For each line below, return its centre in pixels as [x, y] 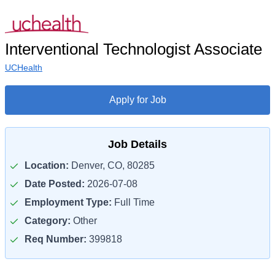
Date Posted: [55, 184]
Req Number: [56, 239]
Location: [47, 165]
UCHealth [24, 68]
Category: [48, 221]
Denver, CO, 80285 [112, 165]
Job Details [137, 144]
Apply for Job [137, 100]
